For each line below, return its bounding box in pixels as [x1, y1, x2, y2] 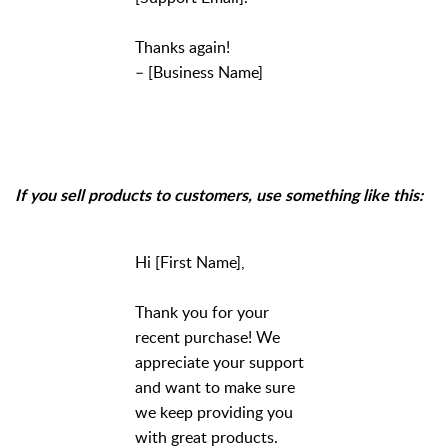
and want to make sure [135, 376, 295, 399]
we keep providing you [135, 401, 293, 424]
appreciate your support [135, 351, 304, 374]
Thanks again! [135, 36, 230, 59]
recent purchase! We [135, 326, 280, 349]
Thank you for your [135, 301, 269, 324]
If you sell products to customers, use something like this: [15, 188, 423, 205]
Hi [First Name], [135, 251, 245, 274]
